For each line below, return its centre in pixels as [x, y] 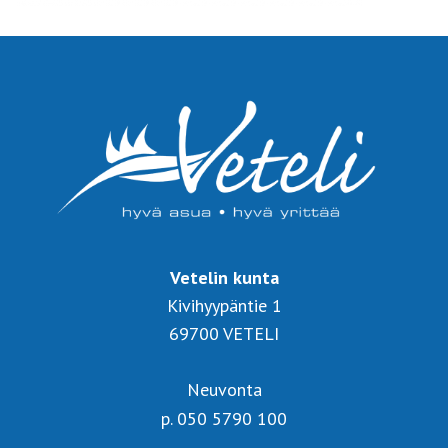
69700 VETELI [224, 334]
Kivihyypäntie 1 [224, 306]
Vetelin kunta [224, 278]
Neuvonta [224, 390]
